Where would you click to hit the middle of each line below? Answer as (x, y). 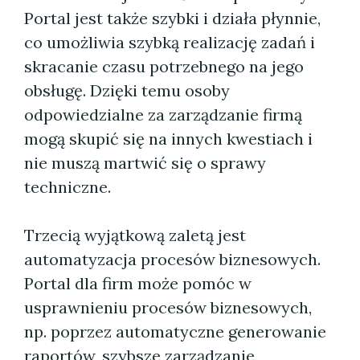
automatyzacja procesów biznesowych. (172, 259)
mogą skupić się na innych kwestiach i (168, 139)
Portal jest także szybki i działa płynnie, (172, 18)
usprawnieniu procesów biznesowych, (168, 307)
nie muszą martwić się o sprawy (145, 163)
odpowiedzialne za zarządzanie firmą (163, 115)
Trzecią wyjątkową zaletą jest (135, 235)
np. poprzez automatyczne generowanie (175, 331)
